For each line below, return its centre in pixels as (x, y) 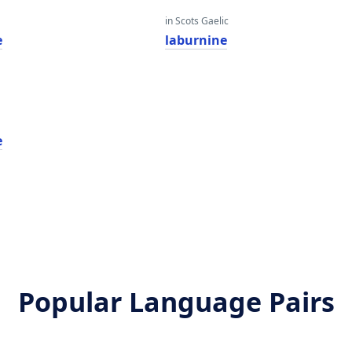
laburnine (196, 40)
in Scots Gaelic (196, 21)
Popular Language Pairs (176, 302)
